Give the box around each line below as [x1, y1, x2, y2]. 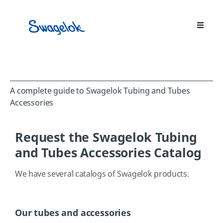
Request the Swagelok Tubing [15, 128, 197, 147]
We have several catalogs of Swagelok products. [15, 168, 189, 180]
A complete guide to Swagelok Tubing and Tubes [10, 85, 190, 97]
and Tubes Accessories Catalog [15, 143, 202, 162]
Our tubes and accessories [15, 206, 131, 220]
